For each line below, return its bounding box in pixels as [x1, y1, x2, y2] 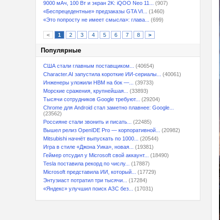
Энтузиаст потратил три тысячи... [43, 177, 127, 183]
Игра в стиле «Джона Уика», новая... [43, 144, 134, 150]
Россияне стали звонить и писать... [43, 119, 132, 125]
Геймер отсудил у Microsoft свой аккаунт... [43, 152, 149, 158]
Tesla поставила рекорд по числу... [43, 161, 130, 166]
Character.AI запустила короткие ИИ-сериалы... [43, 71, 161, 77]
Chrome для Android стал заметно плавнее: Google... [43, 105, 174, 110]
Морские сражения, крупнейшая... [43, 88, 128, 94]
